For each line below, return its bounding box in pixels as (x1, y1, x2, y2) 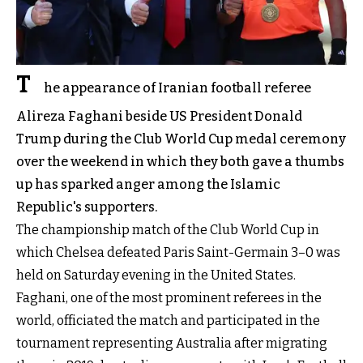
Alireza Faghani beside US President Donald (16, 108, 302, 124)
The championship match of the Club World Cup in (16, 221, 319, 237)
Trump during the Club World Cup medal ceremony (16, 130, 346, 147)
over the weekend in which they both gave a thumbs (16, 153, 344, 169)
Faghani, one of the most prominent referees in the (16, 289, 322, 305)
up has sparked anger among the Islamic (16, 176, 280, 192)
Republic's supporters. (16, 199, 157, 215)
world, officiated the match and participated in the (16, 312, 320, 328)
